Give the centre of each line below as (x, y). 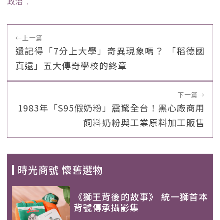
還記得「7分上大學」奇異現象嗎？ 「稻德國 (110, 51)
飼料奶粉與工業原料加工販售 (144, 122)
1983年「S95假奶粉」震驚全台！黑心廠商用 (111, 108)
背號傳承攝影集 (106, 207)
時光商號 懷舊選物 (60, 170)
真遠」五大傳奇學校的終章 (71, 65)
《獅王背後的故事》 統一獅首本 (141, 196)
